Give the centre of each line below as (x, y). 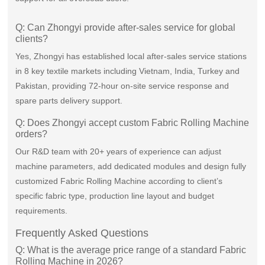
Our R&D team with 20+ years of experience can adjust (119, 152)
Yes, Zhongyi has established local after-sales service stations (131, 56)
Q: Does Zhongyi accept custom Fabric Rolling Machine (132, 123)
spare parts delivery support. (69, 101)
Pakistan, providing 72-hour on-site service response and (122, 86)
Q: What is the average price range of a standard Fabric (131, 250)
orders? (32, 134)
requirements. (42, 211)
